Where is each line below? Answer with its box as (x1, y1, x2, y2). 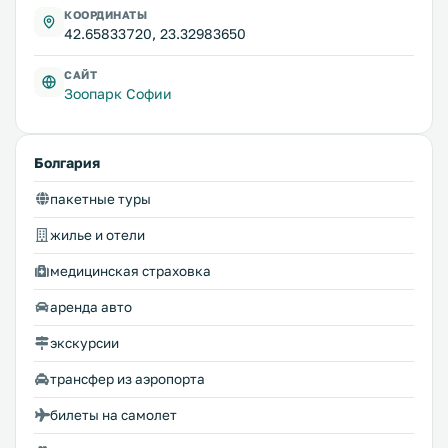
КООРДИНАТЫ (64, 8, 148, 22)
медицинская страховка (50, 263, 211, 280)
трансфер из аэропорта (50, 371, 205, 388)
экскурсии (50, 335, 119, 352)
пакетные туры (50, 191, 151, 208)
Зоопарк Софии (64, 85, 172, 103)
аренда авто (50, 299, 132, 316)
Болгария (34, 154, 100, 172)
